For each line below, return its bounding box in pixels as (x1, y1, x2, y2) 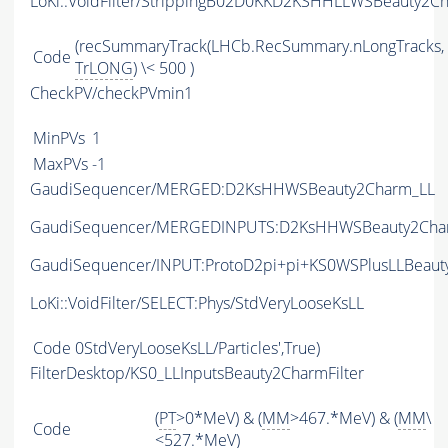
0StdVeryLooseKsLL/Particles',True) (75, 337, 320, 360)
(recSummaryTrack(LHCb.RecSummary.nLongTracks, (75, 35, 444, 58)
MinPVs (33, 127, 85, 150)
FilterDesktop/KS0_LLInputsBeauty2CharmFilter (30, 362, 364, 385)
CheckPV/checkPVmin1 (30, 82, 193, 105)
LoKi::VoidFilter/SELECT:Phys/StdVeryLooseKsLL (30, 292, 364, 315)
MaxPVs (33, 153, 88, 176)
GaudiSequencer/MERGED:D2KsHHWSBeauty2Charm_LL (30, 178, 435, 201)
